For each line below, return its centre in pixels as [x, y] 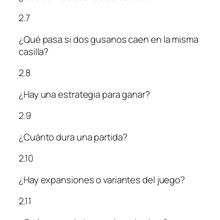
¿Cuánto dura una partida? [73, 137]
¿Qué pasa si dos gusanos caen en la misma [109, 39]
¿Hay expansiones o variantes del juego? [102, 179]
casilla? [34, 51]
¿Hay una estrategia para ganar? [84, 94]
